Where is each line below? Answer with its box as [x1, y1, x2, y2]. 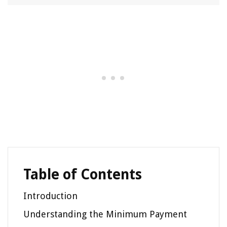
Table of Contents [23, 166, 142, 183]
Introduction [23, 191, 78, 201]
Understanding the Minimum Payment [23, 209, 187, 219]
